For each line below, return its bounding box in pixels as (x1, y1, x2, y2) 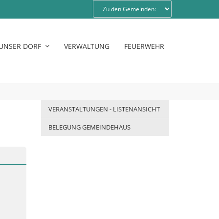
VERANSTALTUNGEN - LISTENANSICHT (48, 105, 160, 113)
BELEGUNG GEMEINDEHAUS (48, 123, 131, 131)
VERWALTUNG (64, 42, 109, 51)
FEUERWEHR (124, 42, 164, 51)
